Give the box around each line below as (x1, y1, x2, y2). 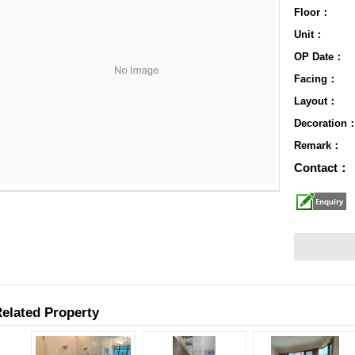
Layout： (294, 95, 338, 107)
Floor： (294, 6, 330, 18)
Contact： (294, 161, 349, 174)
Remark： (294, 139, 342, 151)
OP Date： (294, 51, 344, 63)
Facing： (294, 73, 338, 85)
